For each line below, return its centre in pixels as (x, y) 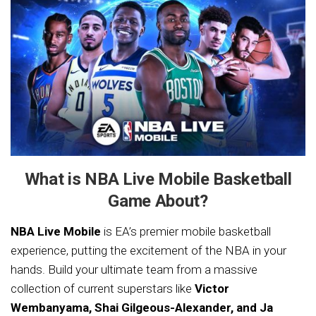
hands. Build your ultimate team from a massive (134, 269)
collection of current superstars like (103, 288)
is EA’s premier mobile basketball (186, 231)
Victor (212, 288)
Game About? (158, 201)
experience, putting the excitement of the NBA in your (148, 250)
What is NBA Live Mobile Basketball (158, 179)
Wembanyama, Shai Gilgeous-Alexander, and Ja (142, 307)
